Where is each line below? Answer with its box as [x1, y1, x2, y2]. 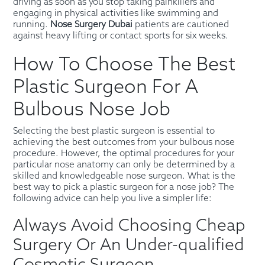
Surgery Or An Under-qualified [13, 235, 245, 256]
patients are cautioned [132, 19, 230, 30]
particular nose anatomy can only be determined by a [13, 159, 235, 170]
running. [13, 19, 51, 30]
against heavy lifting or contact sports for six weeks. [13, 30, 229, 41]
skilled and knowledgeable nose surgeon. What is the [13, 170, 236, 182]
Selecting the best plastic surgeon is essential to [13, 125, 215, 137]
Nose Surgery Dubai [50, 19, 133, 30]
